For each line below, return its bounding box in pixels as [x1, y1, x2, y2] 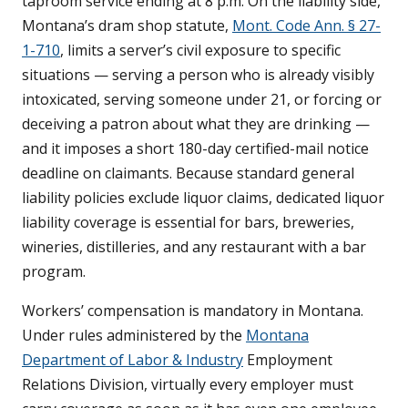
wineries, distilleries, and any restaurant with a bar [22, 237, 366, 258]
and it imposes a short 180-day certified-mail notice [22, 138, 369, 159]
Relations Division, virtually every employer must [22, 374, 353, 395]
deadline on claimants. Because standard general [22, 163, 354, 184]
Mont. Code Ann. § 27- [232, 15, 381, 36]
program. [22, 261, 86, 282]
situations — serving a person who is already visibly [22, 65, 374, 86]
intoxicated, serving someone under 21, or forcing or [22, 89, 382, 110]
